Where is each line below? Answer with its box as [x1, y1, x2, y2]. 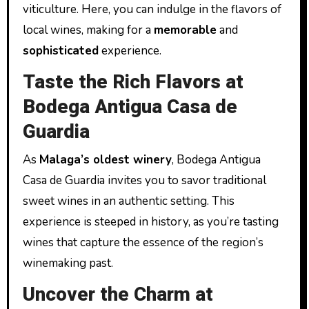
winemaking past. [22, 255, 113, 271]
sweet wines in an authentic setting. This [22, 192, 235, 209]
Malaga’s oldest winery [39, 151, 172, 168]
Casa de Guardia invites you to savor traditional [22, 172, 266, 188]
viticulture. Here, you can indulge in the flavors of [22, 1, 281, 17]
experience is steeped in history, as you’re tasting [22, 213, 279, 230]
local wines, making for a [22, 22, 154, 38]
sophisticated [22, 43, 99, 59]
